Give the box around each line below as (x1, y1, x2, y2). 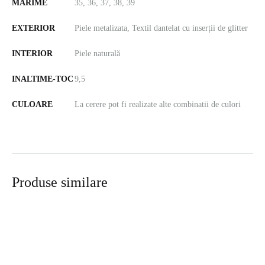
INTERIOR (12, 49, 53, 58)
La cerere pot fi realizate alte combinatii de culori (75, 100, 241, 109)
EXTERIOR (12, 24, 55, 33)
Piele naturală (75, 49, 120, 58)
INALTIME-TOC (12, 75, 73, 83)
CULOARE (12, 100, 53, 109)
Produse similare (12, 174, 108, 190)
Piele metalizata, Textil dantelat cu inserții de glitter (75, 24, 248, 33)
